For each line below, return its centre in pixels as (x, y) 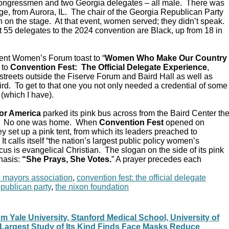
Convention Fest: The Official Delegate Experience (109, 67)
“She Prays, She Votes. (67, 159)
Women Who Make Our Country (166, 58)
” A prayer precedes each (156, 159)
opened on (184, 123)
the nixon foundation (92, 187)
